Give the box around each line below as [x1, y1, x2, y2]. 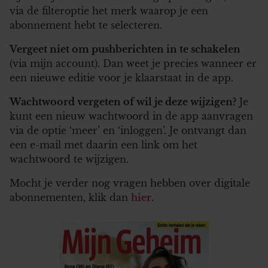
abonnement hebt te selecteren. [10, 19, 162, 31]
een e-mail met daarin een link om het [10, 138, 197, 151]
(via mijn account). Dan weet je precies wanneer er [10, 57, 257, 69]
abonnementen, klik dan [10, 191, 131, 203]
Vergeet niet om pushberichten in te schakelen [10, 42, 240, 55]
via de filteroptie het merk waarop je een [10, 4, 208, 17]
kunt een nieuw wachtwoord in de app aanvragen [10, 109, 253, 122]
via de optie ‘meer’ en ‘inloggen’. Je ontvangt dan [10, 124, 246, 136]
